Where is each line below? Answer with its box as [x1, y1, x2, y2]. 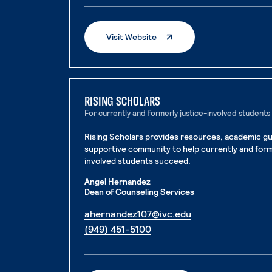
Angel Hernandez [84, 176, 151, 186]
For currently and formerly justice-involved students [84, 108, 271, 118]
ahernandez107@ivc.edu [84, 208, 192, 219]
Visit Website [106, 32, 157, 42]
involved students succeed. [84, 155, 191, 166]
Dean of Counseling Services [84, 186, 195, 197]
